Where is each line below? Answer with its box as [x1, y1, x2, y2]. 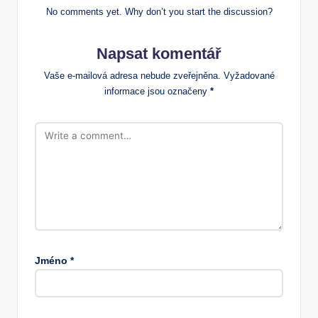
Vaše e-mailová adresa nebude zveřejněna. [43, 70, 221, 81]
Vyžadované [223, 70, 275, 81]
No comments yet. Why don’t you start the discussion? [45, 6, 273, 17]
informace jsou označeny [104, 85, 210, 97]
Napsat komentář [97, 44, 221, 62]
